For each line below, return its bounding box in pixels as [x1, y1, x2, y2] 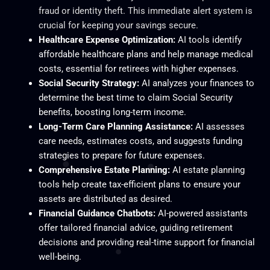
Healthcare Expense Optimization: [38, 34, 175, 45]
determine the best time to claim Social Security [38, 92, 233, 103]
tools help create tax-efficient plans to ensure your [38, 178, 240, 190]
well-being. [38, 251, 81, 262]
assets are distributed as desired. [38, 193, 172, 204]
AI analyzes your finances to [139, 77, 254, 89]
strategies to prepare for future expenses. [38, 149, 205, 161]
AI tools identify [175, 34, 242, 45]
